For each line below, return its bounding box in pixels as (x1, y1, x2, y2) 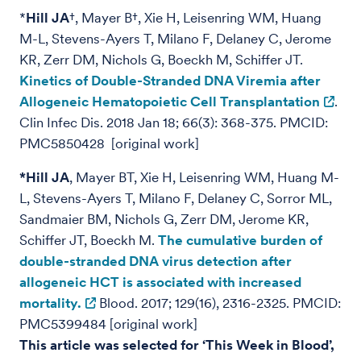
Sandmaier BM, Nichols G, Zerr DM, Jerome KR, (19, 211, 309, 227)
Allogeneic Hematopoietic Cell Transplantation (19, 93, 320, 110)
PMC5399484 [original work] (19, 316, 197, 332)
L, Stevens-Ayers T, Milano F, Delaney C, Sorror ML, (19, 190, 332, 206)
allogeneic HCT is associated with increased (19, 274, 301, 290)
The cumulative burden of (158, 232, 322, 248)
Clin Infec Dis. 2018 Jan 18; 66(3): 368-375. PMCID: (19, 114, 328, 131)
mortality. (19, 295, 81, 311)
